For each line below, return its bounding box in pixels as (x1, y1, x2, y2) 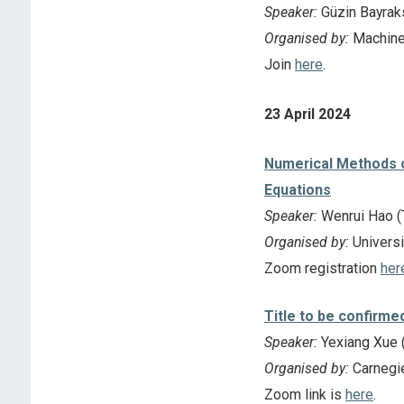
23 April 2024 (263, 105, 351, 123)
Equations (263, 181, 331, 199)
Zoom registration (263, 260, 381, 278)
